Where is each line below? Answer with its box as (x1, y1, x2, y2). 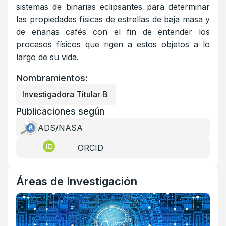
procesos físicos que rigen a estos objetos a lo (16, 39, 210, 49)
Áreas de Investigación (16, 174, 137, 188)
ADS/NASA (38, 122, 83, 133)
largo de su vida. (16, 51, 79, 62)
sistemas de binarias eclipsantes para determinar (16, 1, 210, 12)
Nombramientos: (16, 72, 88, 83)
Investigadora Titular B (22, 89, 108, 99)
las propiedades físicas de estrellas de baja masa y (16, 14, 210, 24)
